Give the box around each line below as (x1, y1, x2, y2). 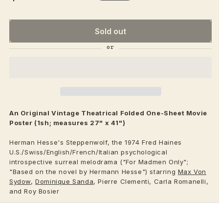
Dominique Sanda (35, 177, 94, 186)
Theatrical (81, 109, 119, 117)
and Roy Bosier (9, 187, 60, 196)
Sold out (95, 26, 126, 36)
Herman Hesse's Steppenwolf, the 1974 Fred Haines (9, 138, 182, 147)
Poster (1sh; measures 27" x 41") (9, 119, 126, 127)
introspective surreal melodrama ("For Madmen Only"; (9, 158, 189, 166)
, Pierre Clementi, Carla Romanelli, (93, 177, 209, 186)
